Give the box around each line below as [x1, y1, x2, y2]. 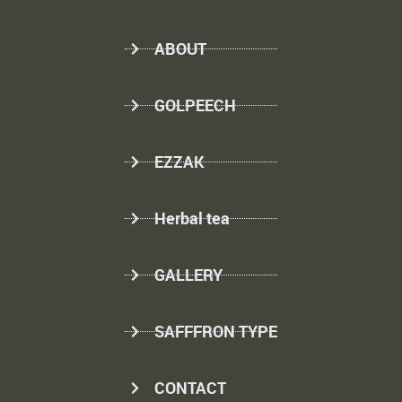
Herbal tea [153, 206, 230, 229]
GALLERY [153, 263, 223, 285]
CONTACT [153, 376, 226, 398]
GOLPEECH [153, 93, 236, 116]
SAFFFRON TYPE [153, 319, 277, 342]
